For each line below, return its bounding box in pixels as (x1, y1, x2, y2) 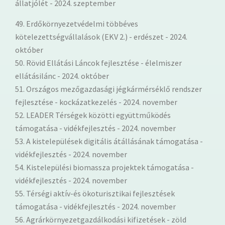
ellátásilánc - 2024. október (15, 70, 109, 81)
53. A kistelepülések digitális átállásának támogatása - (15, 136, 203, 146)
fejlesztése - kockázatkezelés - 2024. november (15, 96, 177, 107)
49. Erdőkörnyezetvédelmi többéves (15, 18, 138, 29)
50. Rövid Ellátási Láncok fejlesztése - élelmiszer (15, 57, 182, 68)
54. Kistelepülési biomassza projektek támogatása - (15, 162, 194, 172)
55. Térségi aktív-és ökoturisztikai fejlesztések (15, 188, 175, 198)
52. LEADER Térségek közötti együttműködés (15, 109, 171, 120)
